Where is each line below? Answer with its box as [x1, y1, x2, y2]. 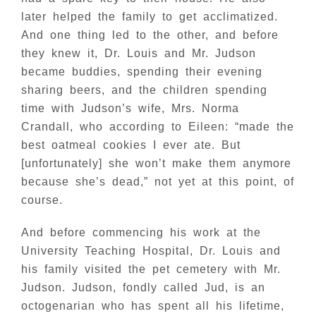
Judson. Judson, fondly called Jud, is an [21, 281, 265, 293]
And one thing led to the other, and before [21, 29, 279, 41]
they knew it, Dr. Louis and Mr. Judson [21, 47, 256, 59]
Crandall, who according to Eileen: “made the [21, 121, 294, 133]
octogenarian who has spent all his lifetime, [21, 300, 284, 312]
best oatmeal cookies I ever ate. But [21, 139, 241, 151]
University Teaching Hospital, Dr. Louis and [21, 245, 281, 257]
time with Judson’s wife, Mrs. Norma [21, 102, 239, 114]
